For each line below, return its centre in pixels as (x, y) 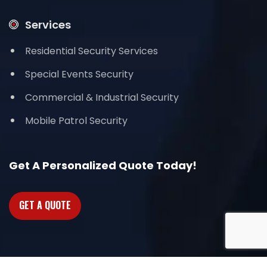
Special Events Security (79, 74)
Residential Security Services (91, 51)
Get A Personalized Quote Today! (103, 165)
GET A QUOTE (45, 205)
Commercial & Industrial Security (102, 97)
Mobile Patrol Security (76, 120)
